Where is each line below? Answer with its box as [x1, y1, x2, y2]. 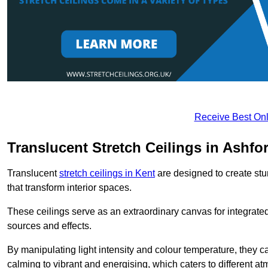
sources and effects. [7, 220, 92, 231]
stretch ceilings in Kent [59, 167, 155, 178]
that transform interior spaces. [7, 182, 132, 193]
